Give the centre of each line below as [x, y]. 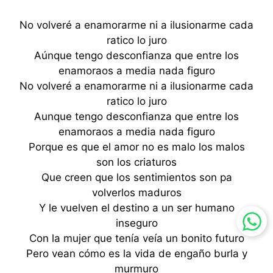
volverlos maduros [136, 192]
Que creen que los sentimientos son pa [136, 177]
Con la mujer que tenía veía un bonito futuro [136, 238]
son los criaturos [136, 162]
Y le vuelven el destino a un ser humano [136, 207]
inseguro [136, 223]
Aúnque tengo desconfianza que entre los [136, 55]
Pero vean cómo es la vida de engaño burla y [136, 253]
